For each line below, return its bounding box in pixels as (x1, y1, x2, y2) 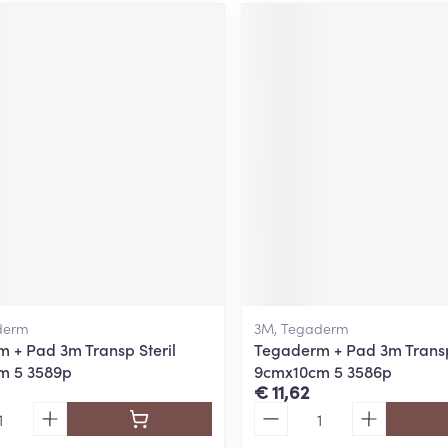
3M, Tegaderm (253, 317, 349, 338)
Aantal (252, 399, 301, 422)
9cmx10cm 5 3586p (253, 359, 392, 382)
